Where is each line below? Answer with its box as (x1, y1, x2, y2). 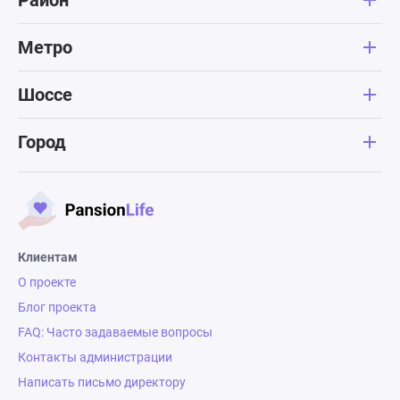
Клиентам (18, 250, 78, 265)
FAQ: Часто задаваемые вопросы (18, 325, 212, 340)
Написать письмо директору (18, 375, 186, 390)
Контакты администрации (18, 350, 172, 365)
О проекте (18, 275, 76, 290)
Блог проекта (18, 300, 96, 315)
